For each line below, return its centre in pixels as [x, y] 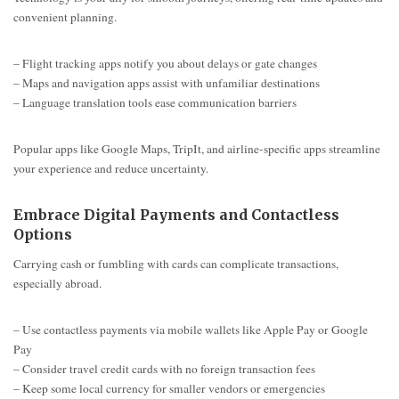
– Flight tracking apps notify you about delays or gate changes [165, 63]
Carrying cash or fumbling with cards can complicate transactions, [176, 264]
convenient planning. [65, 16]
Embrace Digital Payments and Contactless [176, 214]
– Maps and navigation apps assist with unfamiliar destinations [167, 82]
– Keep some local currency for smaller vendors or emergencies [169, 389]
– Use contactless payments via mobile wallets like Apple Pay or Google [191, 330]
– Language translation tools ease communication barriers [155, 102]
